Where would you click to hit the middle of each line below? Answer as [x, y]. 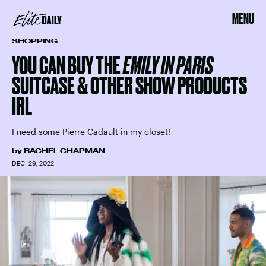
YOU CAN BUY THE [67, 66]
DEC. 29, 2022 [33, 163]
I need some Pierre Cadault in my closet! [91, 132]
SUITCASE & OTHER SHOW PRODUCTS [129, 86]
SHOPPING [35, 41]
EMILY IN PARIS [168, 66]
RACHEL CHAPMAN [64, 151]
